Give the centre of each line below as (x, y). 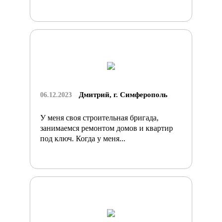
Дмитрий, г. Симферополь (123, 94)
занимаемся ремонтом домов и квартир (107, 128)
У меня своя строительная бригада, (99, 117)
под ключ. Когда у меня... (83, 138)
